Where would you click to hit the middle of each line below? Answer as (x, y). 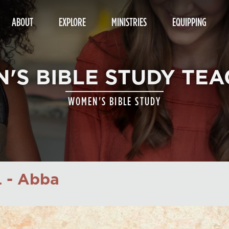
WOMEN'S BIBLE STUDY (114, 101)
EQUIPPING (189, 22)
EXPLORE (72, 22)
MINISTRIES (129, 22)
